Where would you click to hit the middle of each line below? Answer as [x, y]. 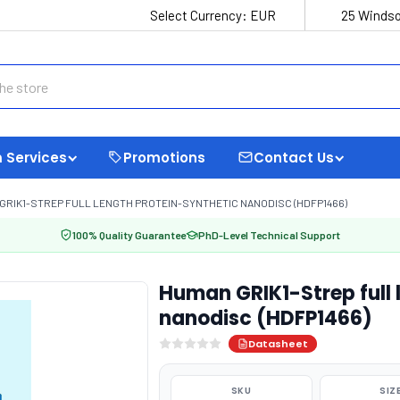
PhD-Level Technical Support [269, 235]
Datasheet [278, 344]
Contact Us [294, 157]
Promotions [164, 157]
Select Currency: [200, 15]
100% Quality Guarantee [129, 235]
